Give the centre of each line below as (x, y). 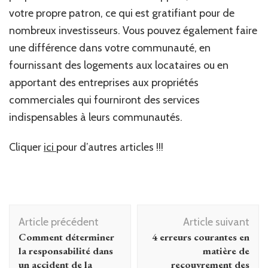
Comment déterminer (66, 237)
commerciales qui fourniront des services (104, 100)
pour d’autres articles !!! (110, 147)
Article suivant (216, 222)
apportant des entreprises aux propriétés (104, 82)
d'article (37, 230)
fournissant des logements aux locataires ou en (119, 65)
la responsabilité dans (66, 250)
